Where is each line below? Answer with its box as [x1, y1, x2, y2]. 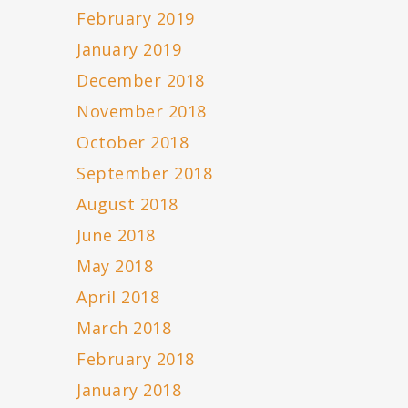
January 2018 [76, 379, 182, 402]
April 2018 [76, 286, 160, 309]
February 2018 [76, 348, 195, 371]
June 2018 [76, 224, 156, 247]
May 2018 [76, 255, 154, 278]
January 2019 [76, 38, 182, 61]
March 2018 [76, 317, 172, 340]
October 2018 [76, 131, 189, 154]
